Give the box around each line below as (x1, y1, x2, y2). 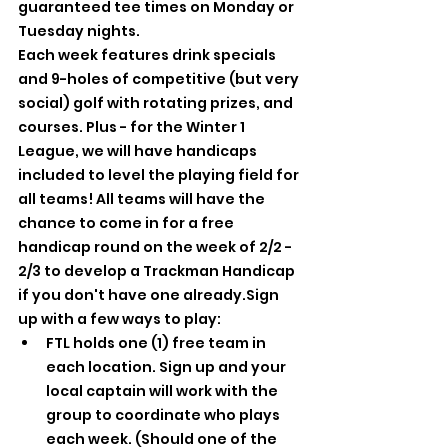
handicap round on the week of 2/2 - (18, 236, 295, 257)
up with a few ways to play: (18, 308, 221, 329)
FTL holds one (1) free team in (46, 332, 269, 353)
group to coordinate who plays (46, 404, 283, 425)
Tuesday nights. (18, 20, 140, 41)
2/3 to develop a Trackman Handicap (18, 260, 298, 281)
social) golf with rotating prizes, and (18, 92, 296, 113)
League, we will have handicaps (18, 140, 260, 161)
